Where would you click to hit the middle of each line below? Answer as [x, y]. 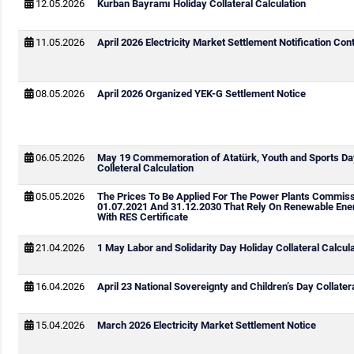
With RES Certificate [142, 217]
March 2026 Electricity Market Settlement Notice [206, 325]
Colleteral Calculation [145, 168]
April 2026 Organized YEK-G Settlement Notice [201, 94]
